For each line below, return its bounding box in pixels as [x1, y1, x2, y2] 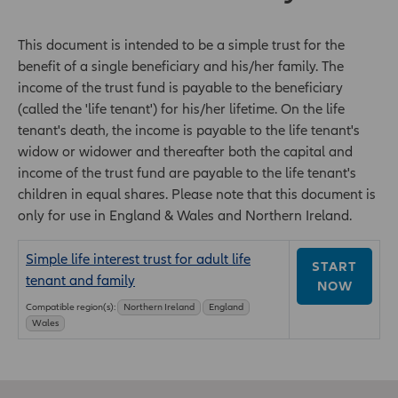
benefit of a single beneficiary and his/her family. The [18, 57, 344, 74]
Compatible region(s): [26, 300, 115, 313]
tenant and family [26, 271, 135, 288]
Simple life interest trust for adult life [26, 250, 251, 267]
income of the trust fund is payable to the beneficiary [18, 78, 343, 95]
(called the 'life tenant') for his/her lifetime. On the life [18, 99, 345, 116]
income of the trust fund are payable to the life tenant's [18, 163, 356, 180]
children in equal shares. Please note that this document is [18, 185, 376, 202]
